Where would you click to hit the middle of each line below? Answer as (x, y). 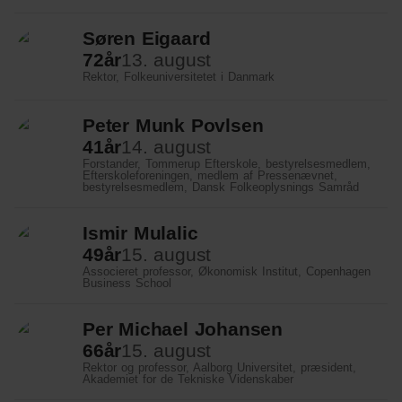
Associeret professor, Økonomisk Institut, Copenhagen (227, 271)
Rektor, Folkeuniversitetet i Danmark (179, 77)
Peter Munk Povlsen (173, 125)
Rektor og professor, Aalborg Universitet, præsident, (219, 367)
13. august (166, 60)
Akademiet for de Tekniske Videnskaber (188, 379)
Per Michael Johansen (183, 329)
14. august (166, 147)
